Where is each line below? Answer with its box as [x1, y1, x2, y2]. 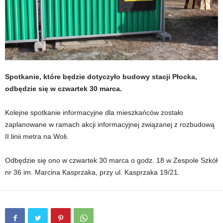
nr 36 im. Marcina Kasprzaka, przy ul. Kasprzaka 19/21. [5, 168, 180, 177]
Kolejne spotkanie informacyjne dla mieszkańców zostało [5, 109, 183, 117]
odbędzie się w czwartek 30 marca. [5, 85, 122, 93]
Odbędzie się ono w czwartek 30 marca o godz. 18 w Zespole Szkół [5, 156, 218, 165]
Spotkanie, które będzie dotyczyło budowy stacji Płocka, [5, 73, 197, 81]
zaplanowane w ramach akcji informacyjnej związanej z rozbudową [5, 120, 215, 129]
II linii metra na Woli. [5, 132, 69, 141]
